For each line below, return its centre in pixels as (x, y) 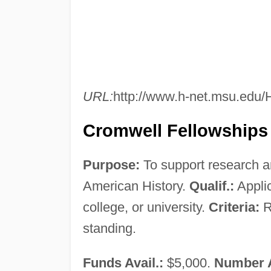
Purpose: (111, 165)
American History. (136, 186)
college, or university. (145, 207)
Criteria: (234, 207)
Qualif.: (211, 186)
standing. (109, 228)
